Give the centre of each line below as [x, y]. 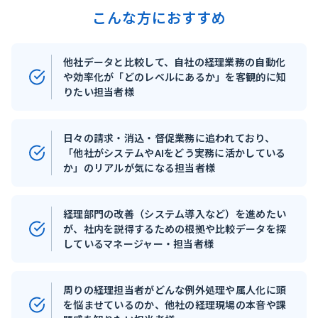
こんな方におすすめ [159, 17]
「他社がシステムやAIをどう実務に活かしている [175, 153]
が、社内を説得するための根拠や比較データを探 [175, 229]
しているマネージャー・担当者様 [139, 243]
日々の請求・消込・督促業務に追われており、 [169, 138]
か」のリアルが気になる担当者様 [139, 168]
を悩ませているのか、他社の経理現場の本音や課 [175, 305]
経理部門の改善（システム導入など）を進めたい [175, 214]
